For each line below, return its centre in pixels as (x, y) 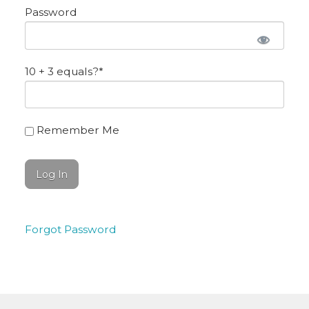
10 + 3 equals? (61, 71)
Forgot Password (70, 229)
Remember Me (76, 130)
